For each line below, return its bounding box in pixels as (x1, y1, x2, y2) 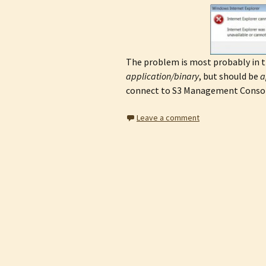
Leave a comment (137, 112, 199, 123)
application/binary (126, 70, 199, 83)
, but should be (199, 70, 260, 83)
